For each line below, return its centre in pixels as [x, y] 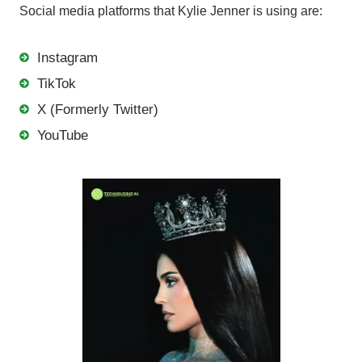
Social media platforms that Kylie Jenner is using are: [171, 11]
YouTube [63, 135]
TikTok [57, 83]
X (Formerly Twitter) [98, 109]
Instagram [67, 57]
